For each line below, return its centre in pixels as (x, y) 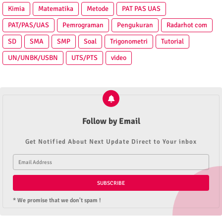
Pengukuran (135, 25)
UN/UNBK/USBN (33, 58)
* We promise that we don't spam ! (57, 200)
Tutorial (172, 41)
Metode (98, 9)
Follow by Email (111, 121)
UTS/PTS (84, 58)
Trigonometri (129, 41)
